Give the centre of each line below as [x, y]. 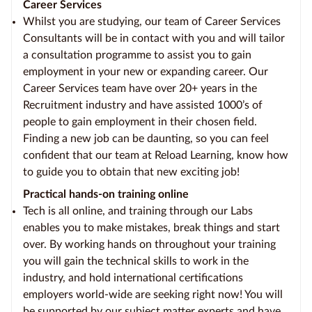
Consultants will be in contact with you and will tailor [154, 38]
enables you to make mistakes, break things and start [151, 227]
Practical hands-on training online [106, 194]
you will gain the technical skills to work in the [136, 261]
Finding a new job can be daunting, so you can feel [146, 138]
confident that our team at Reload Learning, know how [156, 155]
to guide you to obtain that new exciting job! [131, 172]
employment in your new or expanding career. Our [146, 71]
